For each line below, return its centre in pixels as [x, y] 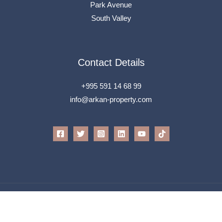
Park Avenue [111, 5]
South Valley [111, 19]
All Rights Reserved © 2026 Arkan [111, 209]
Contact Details [111, 63]
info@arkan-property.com [111, 100]
